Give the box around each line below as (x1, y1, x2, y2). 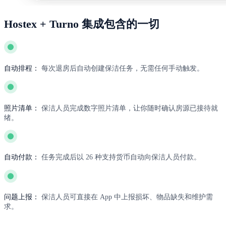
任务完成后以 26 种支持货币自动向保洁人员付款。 (41, 153, 201, 161)
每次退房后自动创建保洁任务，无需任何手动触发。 (41, 64, 204, 72)
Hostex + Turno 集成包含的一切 (4, 18, 159, 31)
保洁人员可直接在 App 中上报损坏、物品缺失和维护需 (41, 193, 213, 201)
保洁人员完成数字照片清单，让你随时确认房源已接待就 (41, 103, 218, 112)
